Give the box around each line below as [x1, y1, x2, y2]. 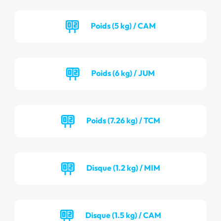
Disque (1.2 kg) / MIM [86, 162, 160, 173]
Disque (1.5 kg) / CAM [85, 210, 161, 220]
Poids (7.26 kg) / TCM [86, 115, 160, 125]
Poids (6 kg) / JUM [91, 68, 155, 78]
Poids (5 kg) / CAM [90, 20, 156, 31]
